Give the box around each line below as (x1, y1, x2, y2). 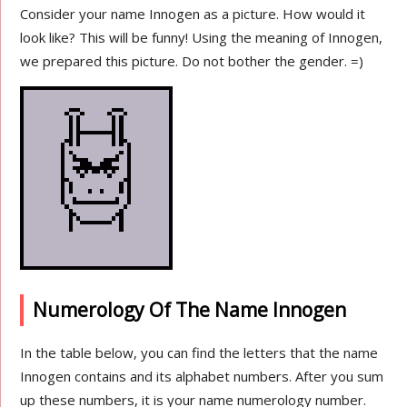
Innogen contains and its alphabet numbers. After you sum (20, 367, 384, 385)
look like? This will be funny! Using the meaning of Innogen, (20, 28, 383, 46)
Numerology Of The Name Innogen (33, 297, 347, 323)
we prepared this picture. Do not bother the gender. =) (20, 52, 364, 70)
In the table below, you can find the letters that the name (20, 343, 379, 362)
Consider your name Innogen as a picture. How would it (20, 5, 366, 23)
